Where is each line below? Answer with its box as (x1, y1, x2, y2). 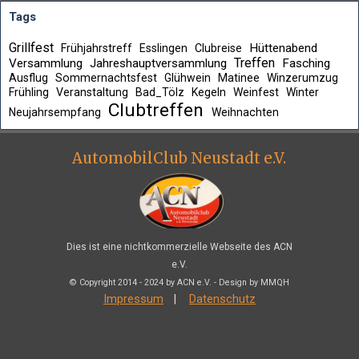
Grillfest (9, 40, 54, 55)
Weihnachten (212, 106, 279, 119)
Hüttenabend (249, 41, 317, 55)
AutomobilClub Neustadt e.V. (72, 149, 286, 167)
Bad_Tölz (135, 86, 184, 99)
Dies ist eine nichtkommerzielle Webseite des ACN (67, 241, 292, 252)
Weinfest (233, 86, 279, 99)
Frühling (9, 86, 49, 99)
